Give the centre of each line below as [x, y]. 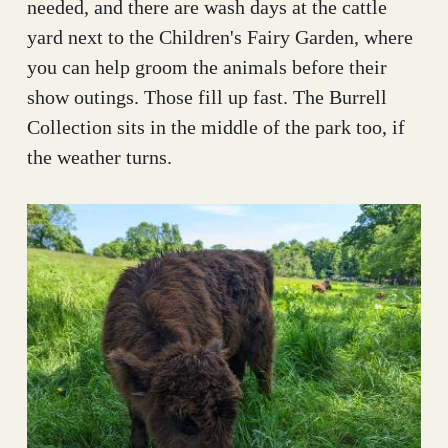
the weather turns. [99, 156]
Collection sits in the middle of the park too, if [216, 126]
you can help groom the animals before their [207, 66]
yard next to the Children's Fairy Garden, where [220, 36]
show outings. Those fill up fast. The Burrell [207, 96]
